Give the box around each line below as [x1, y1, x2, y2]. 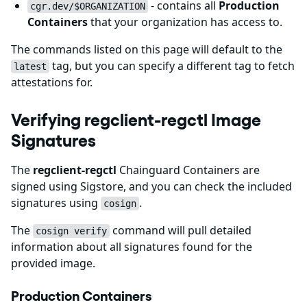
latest [14, 61, 47, 72]
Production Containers [11, 288, 152, 304]
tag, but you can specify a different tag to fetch [49, 58, 295, 73]
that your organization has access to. [88, 14, 282, 29]
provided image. [11, 256, 95, 271]
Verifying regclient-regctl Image [11, 110, 261, 130]
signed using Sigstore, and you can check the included [11, 179, 292, 194]
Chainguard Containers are [116, 162, 260, 177]
